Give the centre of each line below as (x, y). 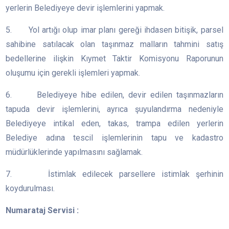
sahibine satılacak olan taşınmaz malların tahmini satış (114, 44)
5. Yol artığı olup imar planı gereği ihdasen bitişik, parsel (114, 30)
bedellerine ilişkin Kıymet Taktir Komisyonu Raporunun (114, 59)
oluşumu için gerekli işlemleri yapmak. (73, 73)
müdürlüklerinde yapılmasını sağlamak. (74, 152)
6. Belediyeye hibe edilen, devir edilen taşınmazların (114, 95)
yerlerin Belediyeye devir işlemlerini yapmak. (85, 8)
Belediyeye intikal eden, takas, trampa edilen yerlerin (114, 124)
